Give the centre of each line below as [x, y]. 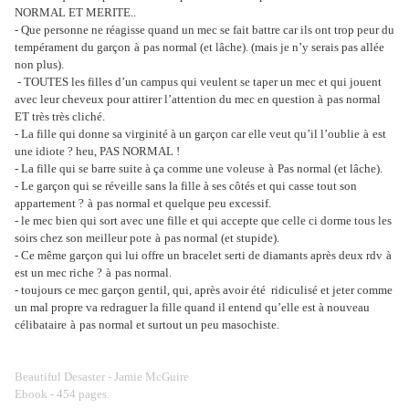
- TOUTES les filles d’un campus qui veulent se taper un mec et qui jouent [198, 82]
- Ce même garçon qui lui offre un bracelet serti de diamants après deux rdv [199, 256]
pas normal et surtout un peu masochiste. [181, 325]
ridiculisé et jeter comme [330, 290]
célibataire [41, 325]
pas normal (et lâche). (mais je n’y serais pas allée [264, 47]
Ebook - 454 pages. [65, 394]
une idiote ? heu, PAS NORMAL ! [97, 152]
